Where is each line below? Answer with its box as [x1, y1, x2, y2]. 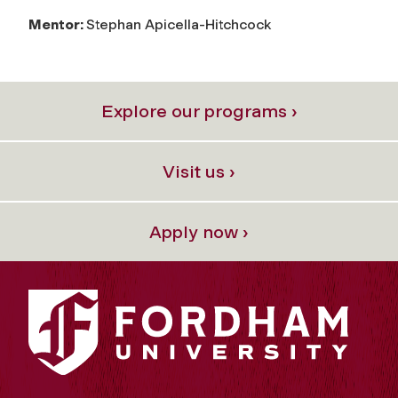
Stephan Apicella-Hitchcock [86, 15, 271, 33]
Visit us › [163, 160, 235, 182]
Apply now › [149, 220, 249, 243]
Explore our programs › [100, 99, 298, 122]
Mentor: [28, 15, 86, 33]
